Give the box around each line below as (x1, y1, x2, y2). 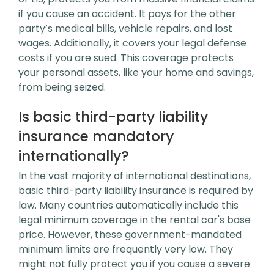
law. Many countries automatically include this (18, 198, 239, 212)
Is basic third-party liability (18, 107, 208, 127)
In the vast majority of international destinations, (18, 169, 251, 183)
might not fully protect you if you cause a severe (18, 257, 250, 271)
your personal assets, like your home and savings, (18, 65, 254, 80)
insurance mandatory (18, 127, 174, 146)
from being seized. (18, 80, 106, 94)
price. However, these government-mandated (18, 228, 242, 242)
